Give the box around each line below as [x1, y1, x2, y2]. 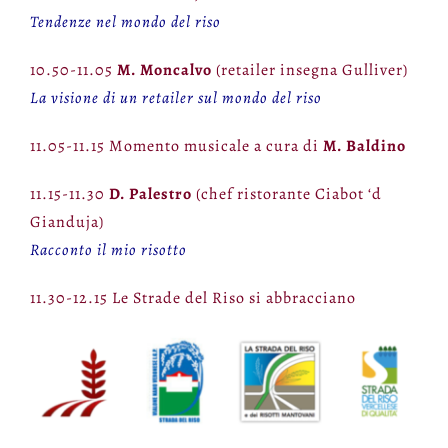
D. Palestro [108, 183, 192, 206]
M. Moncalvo [116, 59, 212, 82]
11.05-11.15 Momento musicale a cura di [29, 135, 323, 158]
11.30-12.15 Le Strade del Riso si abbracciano [29, 287, 356, 310]
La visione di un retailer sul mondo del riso [29, 87, 322, 110]
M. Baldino [322, 135, 406, 158]
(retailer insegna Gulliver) [211, 59, 408, 82]
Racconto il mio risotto [29, 239, 187, 262]
